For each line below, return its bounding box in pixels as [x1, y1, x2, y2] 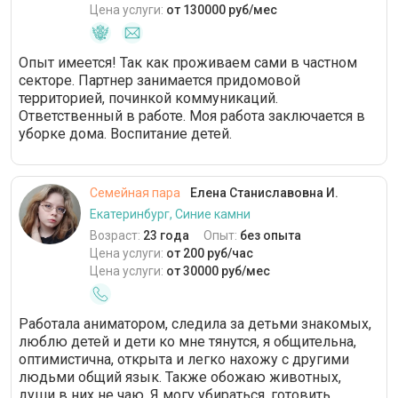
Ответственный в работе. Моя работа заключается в [19, 107, 365, 125]
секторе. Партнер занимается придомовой [19, 72, 300, 90]
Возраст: [90, 228, 143, 243]
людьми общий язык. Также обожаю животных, [19, 369, 341, 386]
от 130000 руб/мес [166, 3, 277, 18]
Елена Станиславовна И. [187, 186, 338, 201]
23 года [143, 228, 189, 243]
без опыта [240, 228, 301, 243]
